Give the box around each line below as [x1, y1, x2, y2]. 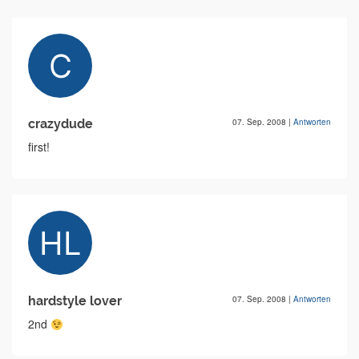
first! [28, 139, 50, 155]
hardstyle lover [28, 293, 122, 309]
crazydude [28, 116, 93, 132]
